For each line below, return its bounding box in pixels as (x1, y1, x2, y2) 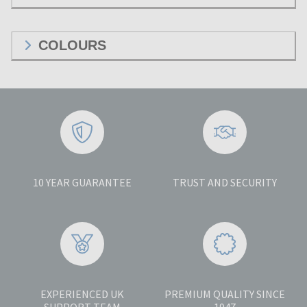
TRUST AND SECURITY (173, 175, 277, 189)
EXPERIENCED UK (40, 286, 124, 301)
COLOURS (38, 37, 106, 53)
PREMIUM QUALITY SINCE (164, 286, 285, 301)
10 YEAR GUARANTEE (33, 175, 132, 189)
